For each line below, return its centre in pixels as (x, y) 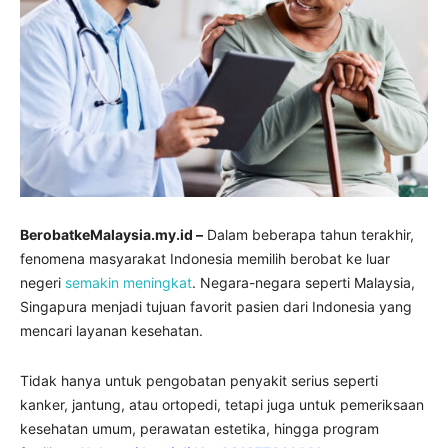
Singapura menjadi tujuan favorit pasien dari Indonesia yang (216, 307)
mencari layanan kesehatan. (111, 331)
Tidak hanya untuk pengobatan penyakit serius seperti (199, 381)
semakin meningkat (128, 283)
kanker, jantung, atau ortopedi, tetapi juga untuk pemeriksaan (222, 405)
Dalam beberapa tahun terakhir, (308, 235)
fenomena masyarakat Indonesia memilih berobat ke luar (205, 259)
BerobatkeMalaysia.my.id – (111, 235)
